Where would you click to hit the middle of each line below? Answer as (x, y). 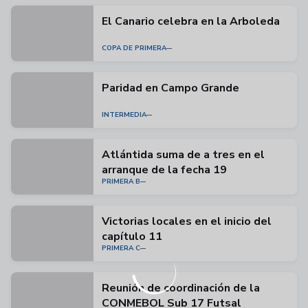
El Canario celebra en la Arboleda (191, 21)
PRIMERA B (121, 181)
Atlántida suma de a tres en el (183, 155)
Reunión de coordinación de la (181, 288)
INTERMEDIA (124, 115)
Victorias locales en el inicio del (187, 221)
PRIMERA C (121, 248)
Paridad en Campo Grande (170, 88)
